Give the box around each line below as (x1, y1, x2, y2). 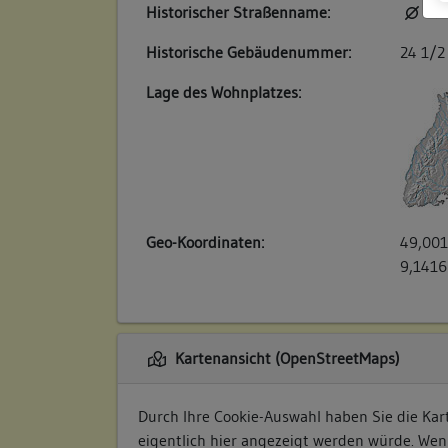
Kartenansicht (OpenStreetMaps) (170, 348, 400, 369)
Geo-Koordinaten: (146, 232, 264, 253)
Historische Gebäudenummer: (146, 42, 351, 63)
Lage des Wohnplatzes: (146, 82, 301, 103)
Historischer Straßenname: (146, 2, 330, 23)
